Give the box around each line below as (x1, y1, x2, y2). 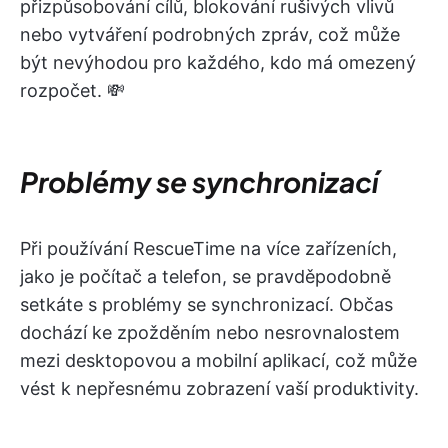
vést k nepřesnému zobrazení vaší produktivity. (20, 377, 419, 399)
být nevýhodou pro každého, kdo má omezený (20, 51, 416, 73)
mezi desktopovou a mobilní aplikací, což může (20, 349, 417, 371)
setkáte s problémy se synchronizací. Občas (20, 293, 393, 315)
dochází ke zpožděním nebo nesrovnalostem (20, 321, 400, 343)
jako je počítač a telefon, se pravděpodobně (20, 265, 391, 287)
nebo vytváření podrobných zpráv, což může (20, 23, 400, 45)
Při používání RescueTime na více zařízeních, (20, 237, 397, 259)
